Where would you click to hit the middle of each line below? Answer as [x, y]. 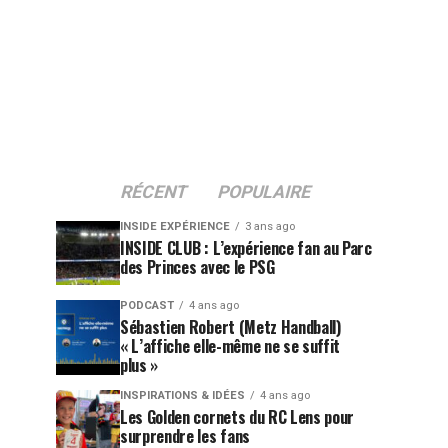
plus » [139, 365]
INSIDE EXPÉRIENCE [175, 226]
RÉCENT [154, 192]
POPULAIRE [264, 192]
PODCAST [147, 305]
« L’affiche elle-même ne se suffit [230, 346]
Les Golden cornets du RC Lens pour [237, 417]
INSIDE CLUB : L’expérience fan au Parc [246, 248]
